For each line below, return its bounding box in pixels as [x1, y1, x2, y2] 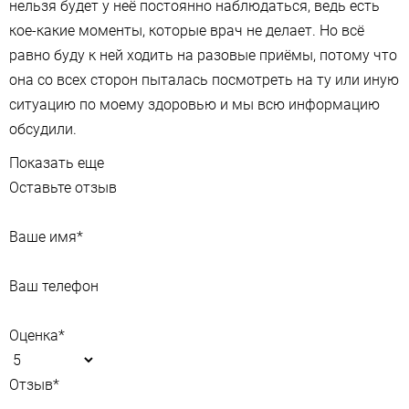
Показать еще [9, 154, 104, 173]
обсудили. [9, 121, 77, 139]
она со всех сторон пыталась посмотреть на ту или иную [9, 71, 399, 89]
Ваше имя [9, 228, 77, 246]
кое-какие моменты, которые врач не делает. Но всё [9, 22, 364, 40]
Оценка [9, 327, 58, 345]
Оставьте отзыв [9, 179, 117, 197]
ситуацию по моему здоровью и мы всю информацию [9, 96, 380, 114]
